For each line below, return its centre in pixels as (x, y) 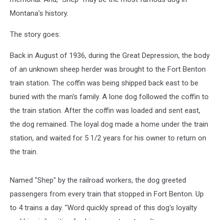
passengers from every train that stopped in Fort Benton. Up (107, 194)
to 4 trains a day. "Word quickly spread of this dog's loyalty (103, 208)
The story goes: (35, 34)
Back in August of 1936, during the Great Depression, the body (110, 55)
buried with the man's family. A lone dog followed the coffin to (109, 97)
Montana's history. (39, 13)
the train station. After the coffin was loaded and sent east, (105, 110)
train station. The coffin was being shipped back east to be (104, 83)
